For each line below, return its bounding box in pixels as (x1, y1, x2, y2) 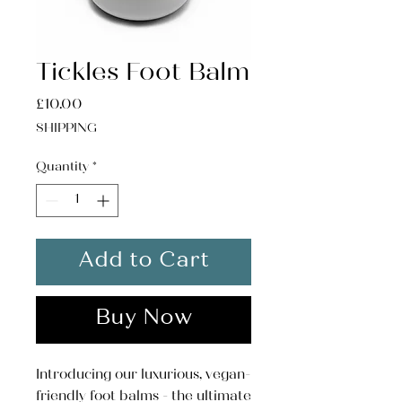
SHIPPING (36, 123, 97, 135)
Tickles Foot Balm (36, 62, 249, 87)
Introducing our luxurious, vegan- (36, 369, 250, 382)
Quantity (36, 162, 89, 174)
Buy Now (95, 309, 192, 330)
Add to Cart (78, 251, 209, 273)
